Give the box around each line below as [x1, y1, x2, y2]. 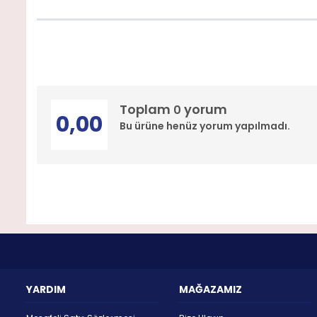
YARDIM [26, 282, 66, 296]
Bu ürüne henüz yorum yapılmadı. [120, 118, 290, 133]
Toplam [120, 100, 173, 118]
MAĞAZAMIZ [178, 282, 242, 296]
